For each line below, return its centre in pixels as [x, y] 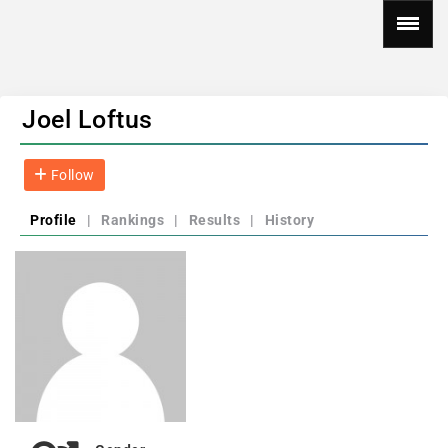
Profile [53, 220]
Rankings [132, 220]
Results [214, 220]
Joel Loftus [87, 119]
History [289, 220]
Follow [71, 175]
